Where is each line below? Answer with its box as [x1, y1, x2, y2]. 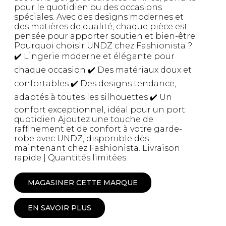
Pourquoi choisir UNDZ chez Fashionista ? [14, 41, 196, 51]
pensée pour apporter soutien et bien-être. [14, 31, 197, 41]
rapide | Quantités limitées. [14, 153, 128, 163]
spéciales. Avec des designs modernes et [14, 12, 184, 22]
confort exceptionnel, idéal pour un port [14, 105, 185, 115]
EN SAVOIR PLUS [28, 203, 91, 213]
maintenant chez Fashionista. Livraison [14, 143, 180, 153]
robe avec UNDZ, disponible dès [14, 134, 149, 144]
